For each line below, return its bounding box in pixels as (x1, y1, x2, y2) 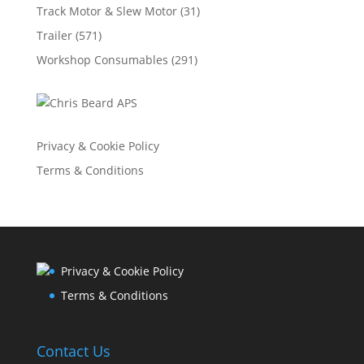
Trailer (36, 27, 72, 43)
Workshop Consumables (36, 51, 168, 67)
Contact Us (36, 340, 110, 361)
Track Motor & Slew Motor (36, 2, 177, 19)
